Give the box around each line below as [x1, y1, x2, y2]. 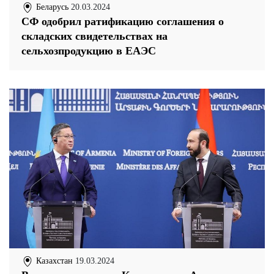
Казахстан [34, 256, 73, 265]
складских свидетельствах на [21, 29, 168, 42]
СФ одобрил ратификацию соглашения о [21, 15, 224, 28]
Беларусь [34, 2, 68, 12]
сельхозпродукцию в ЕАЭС [21, 44, 156, 57]
